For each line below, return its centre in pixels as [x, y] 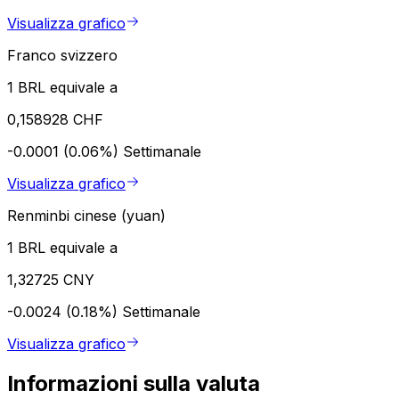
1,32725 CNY [51, 280]
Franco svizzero [62, 56]
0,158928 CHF [55, 120]
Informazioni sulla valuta [134, 384]
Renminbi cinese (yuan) [86, 216]
